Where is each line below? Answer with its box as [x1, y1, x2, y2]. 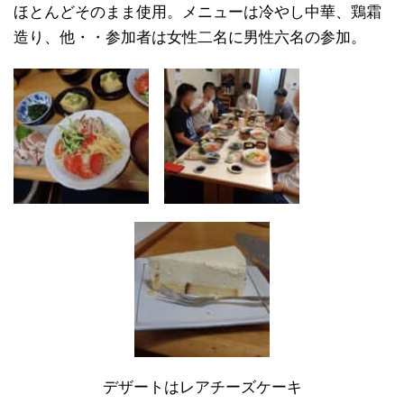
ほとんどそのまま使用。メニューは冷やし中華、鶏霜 [14, 4, 381, 21]
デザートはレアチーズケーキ [102, 379, 302, 396]
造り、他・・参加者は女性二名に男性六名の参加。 [14, 29, 366, 46]
